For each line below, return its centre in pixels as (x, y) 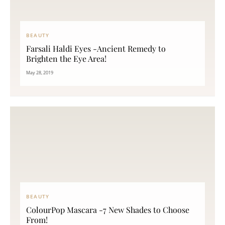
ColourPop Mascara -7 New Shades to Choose (108, 210)
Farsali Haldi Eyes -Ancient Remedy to (96, 48)
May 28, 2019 (40, 73)
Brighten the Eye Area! (66, 59)
